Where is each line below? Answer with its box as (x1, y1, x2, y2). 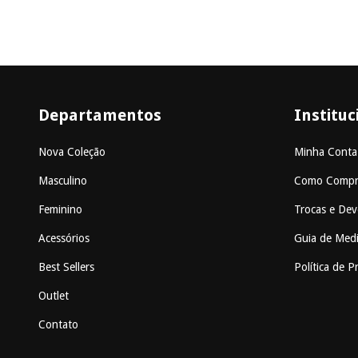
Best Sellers (38, 261, 94, 274)
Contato (38, 318, 78, 332)
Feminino (38, 203, 82, 217)
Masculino (38, 174, 87, 188)
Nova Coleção (38, 145, 105, 159)
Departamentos (38, 105, 161, 125)
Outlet (38, 289, 69, 303)
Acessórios (38, 232, 89, 245)
